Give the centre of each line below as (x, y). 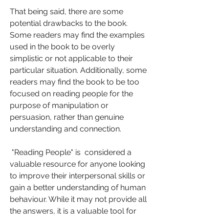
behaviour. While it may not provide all (78, 199)
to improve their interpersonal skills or (77, 176)
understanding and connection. (66, 129)
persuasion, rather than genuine (67, 117)
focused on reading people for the (71, 94)
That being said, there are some (66, 11)
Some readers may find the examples (77, 35)
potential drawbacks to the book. (69, 23)
